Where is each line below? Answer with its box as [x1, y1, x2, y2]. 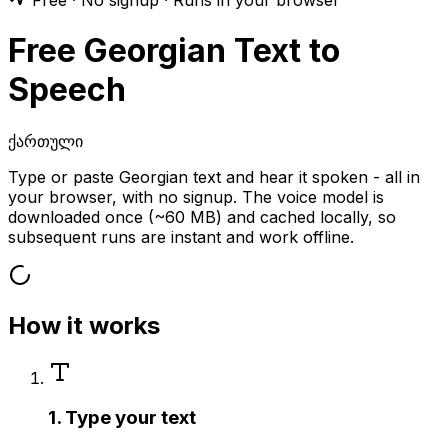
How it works [8, 310, 160, 340]
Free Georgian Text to [8, 31, 340, 71]
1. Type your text [48, 406, 196, 430]
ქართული [8, 130, 83, 151]
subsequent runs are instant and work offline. [8, 226, 354, 247]
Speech [8, 70, 126, 110]
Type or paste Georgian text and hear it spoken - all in [8, 166, 420, 187]
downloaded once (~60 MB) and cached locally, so [8, 206, 396, 227]
